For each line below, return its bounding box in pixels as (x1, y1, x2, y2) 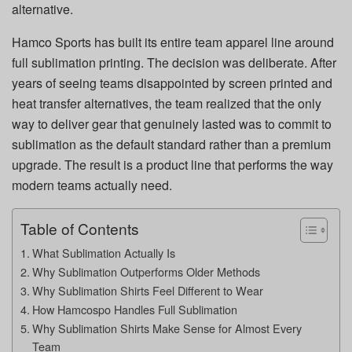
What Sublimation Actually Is (31, 244, 175, 261)
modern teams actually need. (12, 175, 172, 194)
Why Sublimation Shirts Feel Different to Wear (31, 281, 263, 299)
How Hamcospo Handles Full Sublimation (31, 300, 237, 317)
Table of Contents (20, 218, 139, 240)
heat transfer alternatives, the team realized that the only (12, 93, 321, 112)
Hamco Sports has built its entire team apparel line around (12, 32, 334, 51)
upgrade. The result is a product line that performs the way (12, 155, 333, 174)
